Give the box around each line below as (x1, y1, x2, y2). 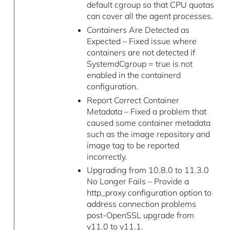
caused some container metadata (86, 117, 210, 128)
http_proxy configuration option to (86, 187, 212, 198)
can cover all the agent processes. (86, 11, 213, 22)
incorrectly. (86, 151, 127, 162)
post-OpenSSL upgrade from (86, 210, 194, 221)
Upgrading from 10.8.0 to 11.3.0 (86, 165, 209, 176)
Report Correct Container (86, 94, 179, 105)
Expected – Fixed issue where (86, 35, 197, 46)
